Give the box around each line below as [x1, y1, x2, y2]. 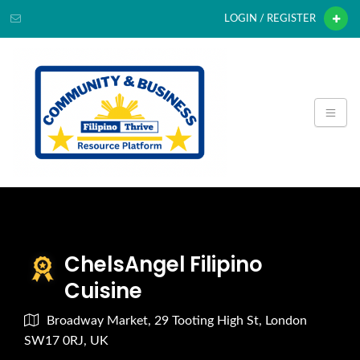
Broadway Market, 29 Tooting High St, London [47, 313, 307, 327]
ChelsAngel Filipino [64, 249, 263, 279]
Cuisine [64, 276, 142, 305]
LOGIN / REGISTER [224, 14, 316, 23]
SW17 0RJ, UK [24, 333, 108, 347]
